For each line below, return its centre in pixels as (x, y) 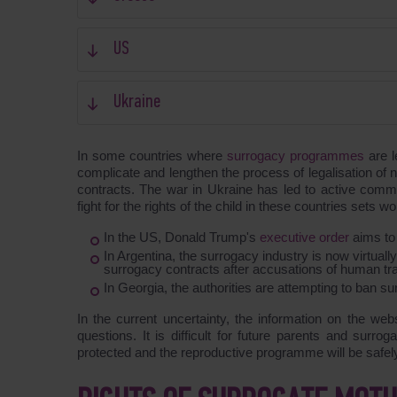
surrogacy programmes (297, 156)
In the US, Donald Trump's (182, 237)
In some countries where (152, 156)
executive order (306, 237)
